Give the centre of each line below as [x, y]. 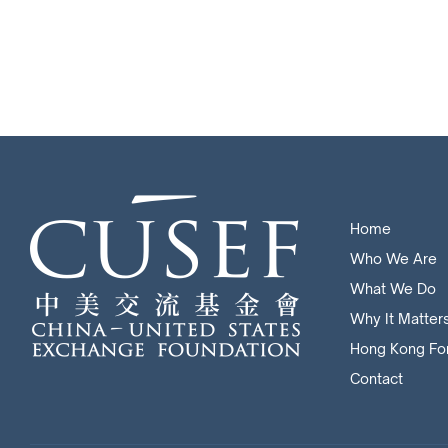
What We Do [393, 288]
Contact [376, 378]
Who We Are [393, 258]
